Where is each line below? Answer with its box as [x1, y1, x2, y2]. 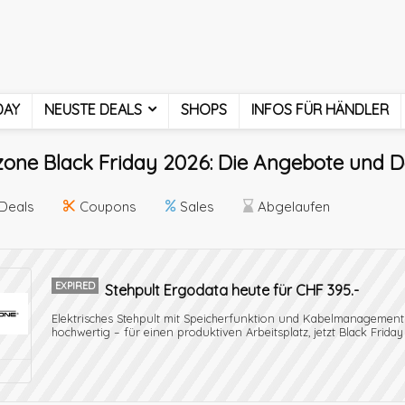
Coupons [80, 198, 137, 215]
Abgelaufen [258, 198, 330, 215]
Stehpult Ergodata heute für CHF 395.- [105, 281, 359, 299]
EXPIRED [55, 279, 95, 292]
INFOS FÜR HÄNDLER [251, 100, 389, 118]
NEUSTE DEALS [44, 100, 142, 118]
